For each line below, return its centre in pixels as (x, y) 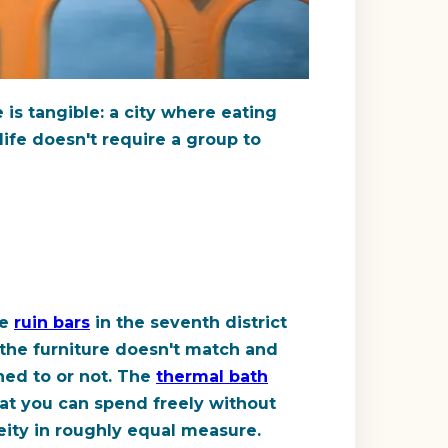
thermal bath (212, 377)
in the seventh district (188, 323)
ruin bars (52, 323)
